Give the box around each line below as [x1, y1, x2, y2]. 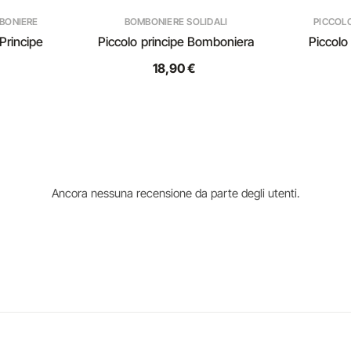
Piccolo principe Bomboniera [97, 34, 255, 49]
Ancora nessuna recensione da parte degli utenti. [51, 186, 300, 201]
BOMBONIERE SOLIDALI [124, 16, 228, 27]
